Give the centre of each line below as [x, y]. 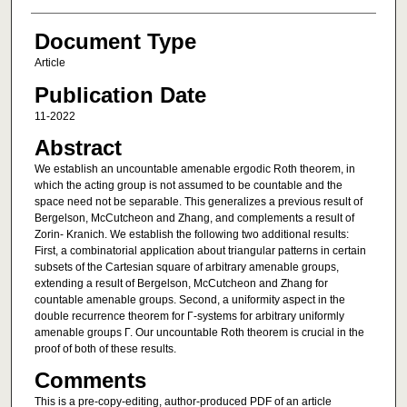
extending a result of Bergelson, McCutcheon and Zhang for [181, 284]
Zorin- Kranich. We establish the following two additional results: [191, 235]
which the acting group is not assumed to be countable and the [188, 186]
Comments [90, 381]
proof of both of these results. [105, 349]
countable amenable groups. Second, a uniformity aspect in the [189, 300]
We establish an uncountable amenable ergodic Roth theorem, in [194, 169]
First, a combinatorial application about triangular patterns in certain [200, 251]
